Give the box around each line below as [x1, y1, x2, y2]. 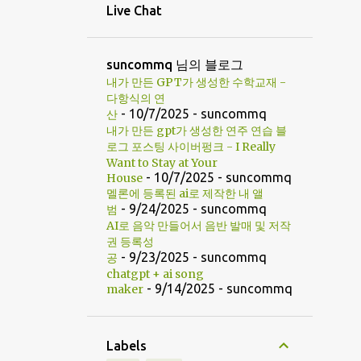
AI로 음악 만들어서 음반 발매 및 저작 [106, 218, 291, 233]
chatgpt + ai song [106, 267, 204, 281]
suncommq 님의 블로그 [106, 57, 243, 72]
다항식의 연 [106, 91, 165, 106]
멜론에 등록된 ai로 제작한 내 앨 [106, 186, 263, 201]
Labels [106, 338, 147, 353]
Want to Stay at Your [106, 156, 218, 170]
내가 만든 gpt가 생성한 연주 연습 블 [106, 123, 287, 138]
